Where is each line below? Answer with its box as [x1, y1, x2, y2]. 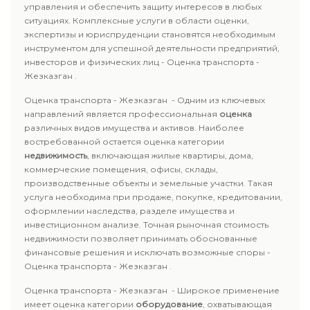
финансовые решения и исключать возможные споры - [24, 247, 271, 257]
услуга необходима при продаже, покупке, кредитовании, [24, 192, 282, 202]
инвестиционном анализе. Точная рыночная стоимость [24, 219, 268, 230]
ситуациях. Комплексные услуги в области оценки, [24, 15, 249, 26]
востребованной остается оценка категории [24, 136, 224, 147]
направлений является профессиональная [24, 109, 219, 119]
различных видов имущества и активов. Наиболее [24, 122, 244, 133]
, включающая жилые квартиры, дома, [87, 150, 253, 161]
